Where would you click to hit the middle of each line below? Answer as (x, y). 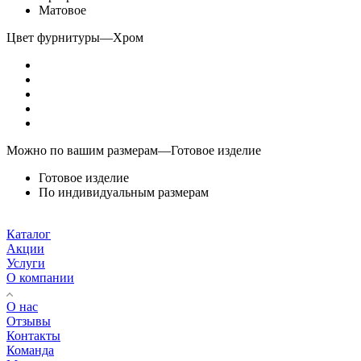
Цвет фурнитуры (53, 37)
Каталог (29, 234)
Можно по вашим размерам (82, 150)
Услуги (26, 263)
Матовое (62, 10)
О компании (40, 277)
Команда (30, 350)
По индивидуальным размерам (124, 192)
